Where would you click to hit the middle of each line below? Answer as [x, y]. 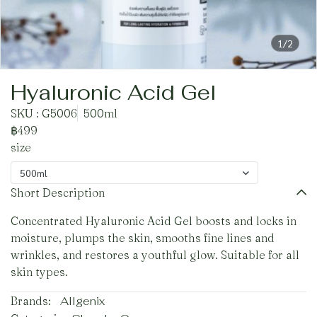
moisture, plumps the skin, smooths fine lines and [143, 238]
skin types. [39, 272]
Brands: [31, 301]
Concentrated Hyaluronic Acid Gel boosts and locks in [154, 221]
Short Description [58, 192]
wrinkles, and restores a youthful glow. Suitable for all [155, 255]
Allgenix [82, 301]
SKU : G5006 [44, 113]
